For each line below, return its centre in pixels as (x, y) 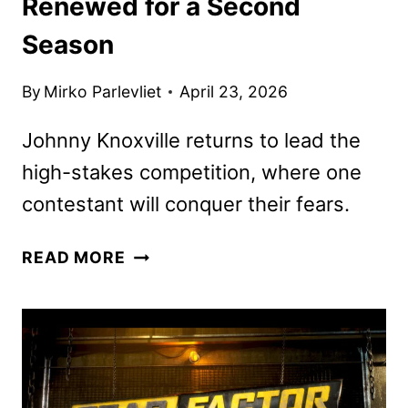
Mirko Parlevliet (103, 92)
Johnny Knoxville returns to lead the (191, 141)
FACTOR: (162, 278)
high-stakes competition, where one (192, 173)
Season (68, 44)
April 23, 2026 (234, 92)
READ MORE (74, 258)
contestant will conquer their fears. (186, 204)
